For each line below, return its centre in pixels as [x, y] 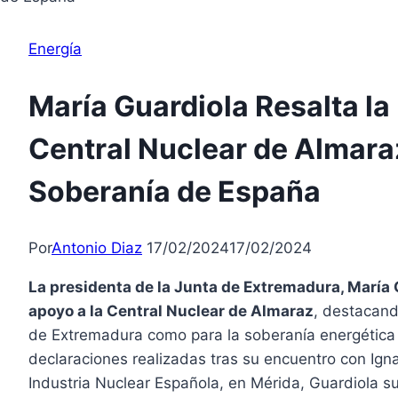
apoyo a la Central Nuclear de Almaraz [171, 311]
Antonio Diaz [97, 248]
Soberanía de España [175, 191]
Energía [55, 49]
